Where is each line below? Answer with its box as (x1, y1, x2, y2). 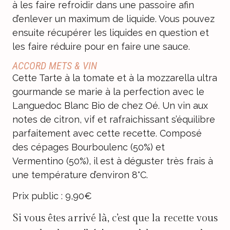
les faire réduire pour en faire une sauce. (12, 41, 190, 52)
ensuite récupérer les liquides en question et (12, 27, 209, 38)
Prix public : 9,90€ (12, 190, 92, 202)
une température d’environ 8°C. (12, 169, 148, 180)
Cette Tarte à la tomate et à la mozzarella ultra (12, 72, 217, 83)
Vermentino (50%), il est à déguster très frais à (12, 156, 213, 166)
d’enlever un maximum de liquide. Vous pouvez (12, 13, 215, 24)
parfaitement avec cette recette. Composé (12, 128, 202, 139)
